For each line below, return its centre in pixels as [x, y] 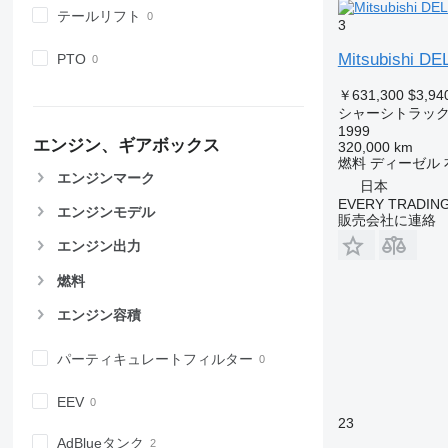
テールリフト [98, 15]
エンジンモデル [105, 212]
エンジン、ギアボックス [126, 146]
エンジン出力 [98, 246]
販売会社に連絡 [386, 220]
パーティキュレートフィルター [154, 358]
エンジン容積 [98, 314]
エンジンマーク [105, 178]
